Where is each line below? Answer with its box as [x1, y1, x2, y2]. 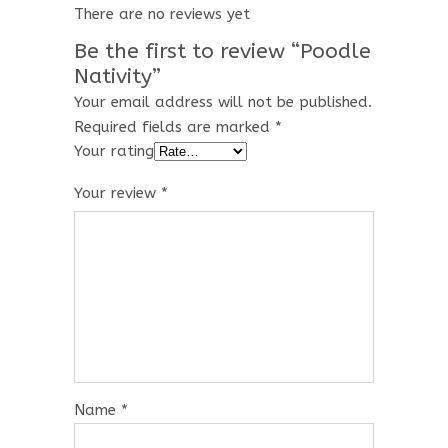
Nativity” [74, 63, 161, 89]
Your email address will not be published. [74, 92, 372, 111]
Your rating [74, 141, 154, 160]
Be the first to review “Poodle [74, 38, 371, 64]
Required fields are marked [74, 117, 275, 136]
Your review [74, 183, 161, 202]
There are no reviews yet [74, 4, 250, 23]
